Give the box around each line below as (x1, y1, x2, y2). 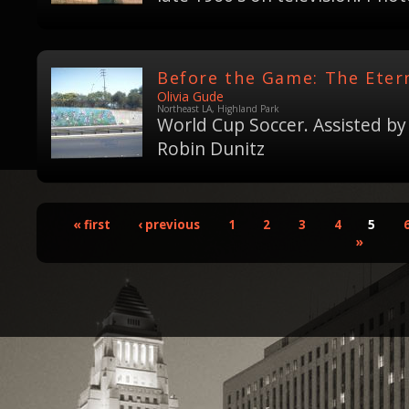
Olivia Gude (157, 88, 224, 106)
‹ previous (138, 216, 201, 233)
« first (72, 216, 110, 233)
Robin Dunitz (157, 136, 265, 162)
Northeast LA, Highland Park (157, 102, 279, 115)
